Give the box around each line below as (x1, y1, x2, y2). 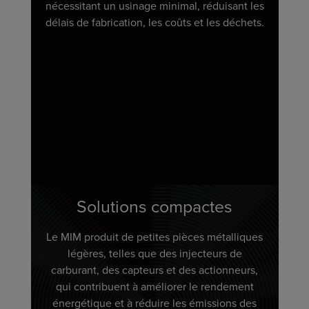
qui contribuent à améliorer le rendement (55, 279, 254, 295)
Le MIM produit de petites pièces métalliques (46, 229, 263, 245)
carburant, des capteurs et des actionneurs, (51, 262, 258, 278)
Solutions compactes (77, 194, 232, 219)
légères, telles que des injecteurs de (67, 246, 242, 261)
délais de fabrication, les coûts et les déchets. (45, 14, 264, 30)
